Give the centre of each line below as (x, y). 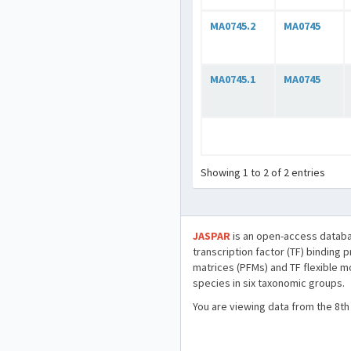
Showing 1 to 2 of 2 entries (263, 172)
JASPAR (212, 236)
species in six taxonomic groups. (269, 283)
